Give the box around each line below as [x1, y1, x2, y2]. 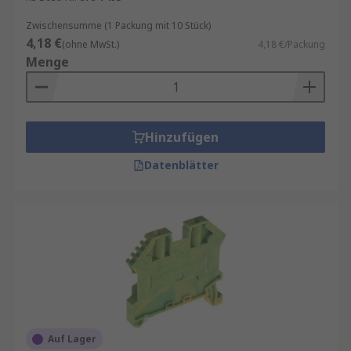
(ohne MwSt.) [62, 38, 119, 51]
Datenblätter [143, 157, 219, 172]
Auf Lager [48, 332, 96, 346]
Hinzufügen [145, 128, 219, 146]
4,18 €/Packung [258, 38, 325, 51]
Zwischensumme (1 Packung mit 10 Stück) [26, 19, 211, 32]
